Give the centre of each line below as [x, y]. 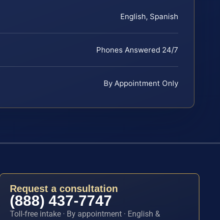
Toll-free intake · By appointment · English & [85, 214]
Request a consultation [64, 188]
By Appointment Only [141, 83]
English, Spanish [149, 16]
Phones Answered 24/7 [137, 50]
